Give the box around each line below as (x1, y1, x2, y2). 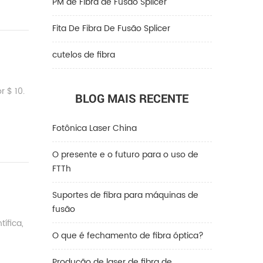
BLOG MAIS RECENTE (75, 90, 189, 106)
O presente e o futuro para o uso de (52, 148, 198, 161)
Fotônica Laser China (52, 122, 137, 135)
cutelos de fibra (52, 48, 115, 62)
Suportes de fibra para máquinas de (52, 188, 198, 202)
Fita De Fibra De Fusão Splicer (52, 22, 170, 35)
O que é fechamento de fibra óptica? (52, 229, 204, 242)
